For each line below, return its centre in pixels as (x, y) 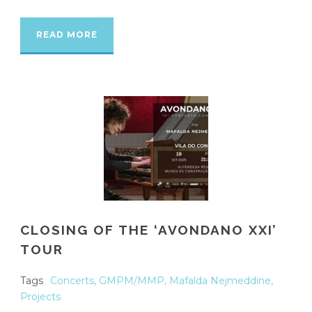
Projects (40, 296)
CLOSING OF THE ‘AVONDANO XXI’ (149, 229)
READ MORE (67, 34)
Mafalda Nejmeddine (220, 280)
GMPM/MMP (132, 280)
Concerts (72, 280)
